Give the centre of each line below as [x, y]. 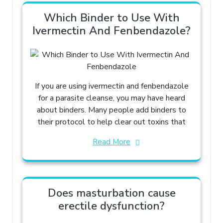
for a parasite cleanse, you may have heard [111, 98]
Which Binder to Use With [111, 18]
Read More [111, 142]
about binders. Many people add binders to [111, 110]
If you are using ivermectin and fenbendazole [111, 86]
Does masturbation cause [111, 193]
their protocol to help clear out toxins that [111, 122]
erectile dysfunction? [111, 206]
